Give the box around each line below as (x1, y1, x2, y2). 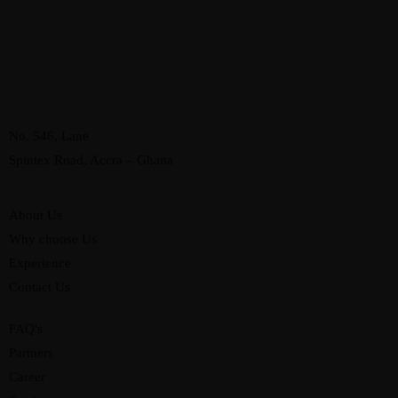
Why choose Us (9, 232, 97, 247)
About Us (9, 208, 62, 223)
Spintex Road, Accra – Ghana (9, 153, 173, 168)
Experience (9, 256, 71, 271)
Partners (9, 346, 53, 361)
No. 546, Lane (9, 129, 89, 144)
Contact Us (9, 280, 70, 295)
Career (9, 370, 45, 385)
